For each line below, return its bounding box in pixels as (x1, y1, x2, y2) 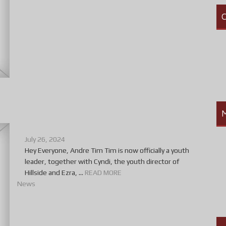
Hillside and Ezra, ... (25, 168, 85, 177)
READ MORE (85, 168, 122, 177)
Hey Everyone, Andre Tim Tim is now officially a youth (25, 146, 189, 155)
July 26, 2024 (25, 135, 65, 144)
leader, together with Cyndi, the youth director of (25, 157, 179, 166)
